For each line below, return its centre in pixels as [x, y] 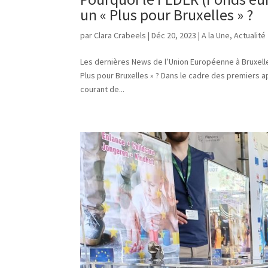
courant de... [103, 89]
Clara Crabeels [120, 36]
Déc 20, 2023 [174, 36]
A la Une [216, 36]
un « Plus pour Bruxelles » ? [167, 15]
